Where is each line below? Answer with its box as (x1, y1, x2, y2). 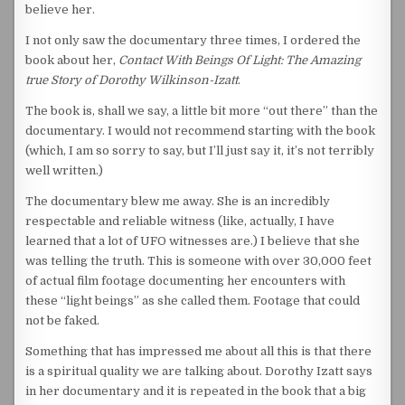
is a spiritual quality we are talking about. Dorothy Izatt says (25, 364, 373, 378)
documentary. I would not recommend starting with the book (25, 124, 376, 137)
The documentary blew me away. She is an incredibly (25, 194, 331, 208)
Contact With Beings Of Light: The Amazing (118, 53, 362, 67)
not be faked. (25, 314, 100, 327)
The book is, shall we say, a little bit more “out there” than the (25, 104, 379, 118)
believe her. (25, 3, 96, 16)
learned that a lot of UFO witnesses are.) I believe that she (25, 234, 361, 248)
